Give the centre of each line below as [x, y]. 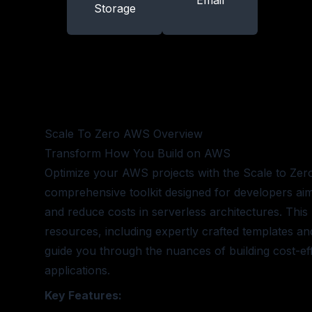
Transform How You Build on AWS [138, 153]
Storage [115, 8]
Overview [176, 134]
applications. [77, 270]
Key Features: [83, 295]
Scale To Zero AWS [97, 134]
